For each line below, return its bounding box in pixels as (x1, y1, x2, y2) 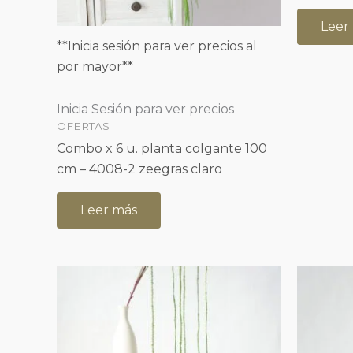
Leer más (80, 202, 137, 217)
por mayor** (57, 58, 133, 74)
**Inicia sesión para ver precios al (57, 38, 257, 54)
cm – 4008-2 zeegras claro (57, 161, 222, 176)
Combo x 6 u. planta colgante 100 (57, 140, 267, 156)
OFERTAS (57, 119, 110, 132)
